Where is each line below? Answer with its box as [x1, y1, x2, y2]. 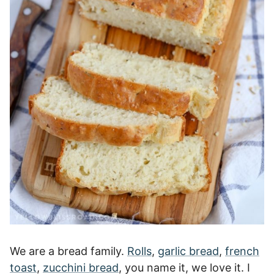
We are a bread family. [10, 245, 127, 257]
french [225, 245, 259, 257]
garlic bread [158, 245, 219, 257]
